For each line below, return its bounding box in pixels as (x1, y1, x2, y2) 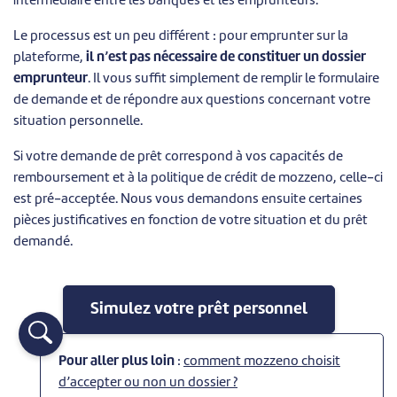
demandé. (13, 235, 73, 249)
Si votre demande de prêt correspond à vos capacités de (13, 150, 343, 164)
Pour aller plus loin (58, 354, 175, 369)
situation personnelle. (13, 114, 143, 128)
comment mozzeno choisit (183, 354, 340, 369)
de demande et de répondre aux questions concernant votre (13, 93, 370, 107)
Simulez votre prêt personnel (90, 300, 307, 317)
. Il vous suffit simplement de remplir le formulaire (88, 72, 379, 86)
